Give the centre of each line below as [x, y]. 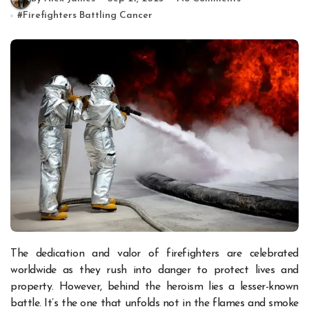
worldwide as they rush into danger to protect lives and [154, 271]
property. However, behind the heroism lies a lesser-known [154, 287]
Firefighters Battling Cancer [88, 16]
